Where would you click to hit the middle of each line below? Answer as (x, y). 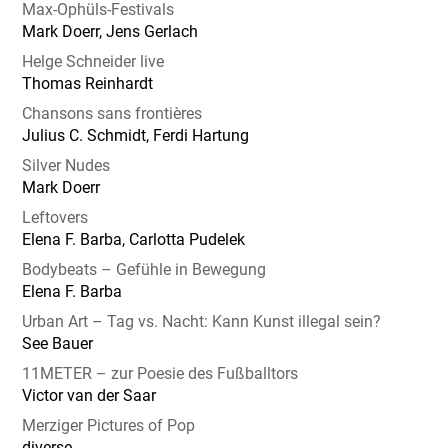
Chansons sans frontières (112, 113)
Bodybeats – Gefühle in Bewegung (144, 269)
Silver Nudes (66, 165)
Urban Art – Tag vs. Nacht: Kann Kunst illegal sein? (202, 321)
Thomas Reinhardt (88, 83)
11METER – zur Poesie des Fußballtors (160, 373)
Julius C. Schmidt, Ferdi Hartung (136, 135)
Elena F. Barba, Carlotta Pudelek (134, 239)
